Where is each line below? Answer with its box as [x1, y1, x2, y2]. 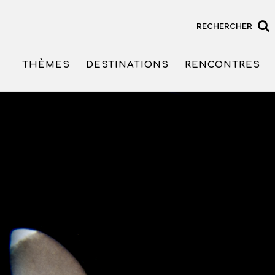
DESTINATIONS [86, 60, 169, 70]
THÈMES [22, 60, 70, 70]
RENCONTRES [185, 60, 260, 70]
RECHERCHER [196, 21, 252, 31]
